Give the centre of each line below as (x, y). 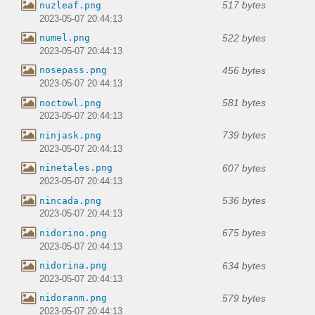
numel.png (65, 38)
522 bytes (244, 38)
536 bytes (244, 201)
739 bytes (244, 135)
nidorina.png (73, 266)
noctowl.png (70, 103)
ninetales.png (76, 168)
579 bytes (244, 298)
